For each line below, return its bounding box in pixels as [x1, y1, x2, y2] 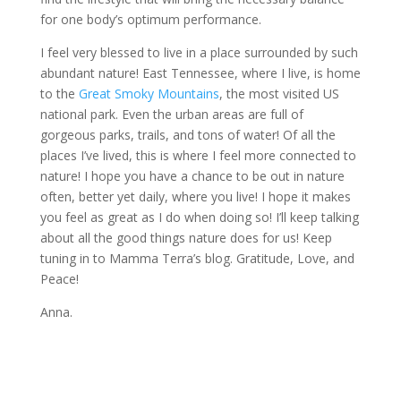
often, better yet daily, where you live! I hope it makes [39, 187, 351, 205]
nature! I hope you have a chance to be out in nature [39, 166, 345, 184]
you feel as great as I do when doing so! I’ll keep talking [39, 208, 359, 226]
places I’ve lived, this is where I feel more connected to [39, 146, 356, 164]
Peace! [39, 269, 79, 287]
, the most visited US [218, 84, 339, 102]
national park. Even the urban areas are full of [39, 105, 303, 123]
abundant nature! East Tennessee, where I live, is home [39, 64, 361, 81]
